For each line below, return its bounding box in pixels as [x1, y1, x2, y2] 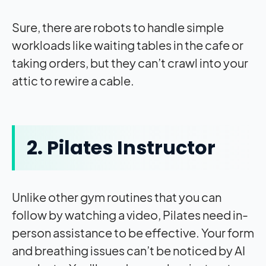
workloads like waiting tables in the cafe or [12, 37, 243, 53]
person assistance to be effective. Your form [12, 225, 254, 240]
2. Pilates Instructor [27, 134, 216, 161]
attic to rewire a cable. [12, 73, 136, 88]
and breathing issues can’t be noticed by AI [12, 243, 245, 258]
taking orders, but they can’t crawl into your [12, 55, 248, 71]
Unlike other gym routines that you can [12, 189, 221, 205]
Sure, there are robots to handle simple [12, 20, 224, 35]
